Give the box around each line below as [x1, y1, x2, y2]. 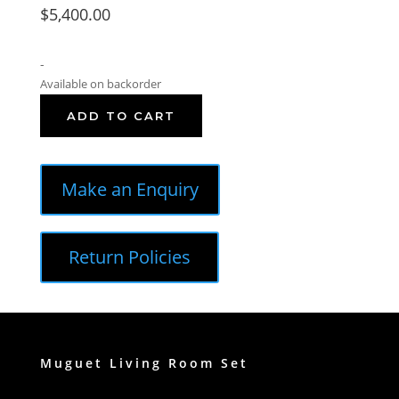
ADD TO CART [66, 109, 175, 124]
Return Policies [68, 245, 191, 270]
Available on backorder [39, 76, 161, 93]
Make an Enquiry [61, 177, 199, 202]
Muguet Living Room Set [39, 354, 248, 372]
